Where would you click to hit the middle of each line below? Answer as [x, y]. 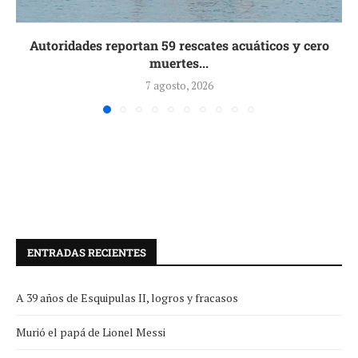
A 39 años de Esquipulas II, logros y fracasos [127, 297]
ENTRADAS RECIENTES [87, 252]
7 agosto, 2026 [179, 85]
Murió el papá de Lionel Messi [91, 332]
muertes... [179, 62]
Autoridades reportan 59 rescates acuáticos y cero [179, 45]
